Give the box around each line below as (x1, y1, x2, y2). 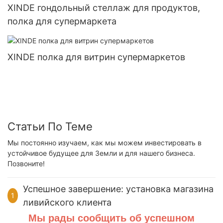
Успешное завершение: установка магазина (22, 184, 214, 195)
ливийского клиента (22, 197, 111, 208)
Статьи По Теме (7, 120, 93, 133)
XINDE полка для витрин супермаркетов (7, 52, 185, 63)
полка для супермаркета (7, 16, 116, 27)
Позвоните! (7, 159, 45, 168)
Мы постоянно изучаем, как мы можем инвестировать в (7, 138, 202, 147)
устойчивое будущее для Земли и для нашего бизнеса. (7, 148, 195, 157)
